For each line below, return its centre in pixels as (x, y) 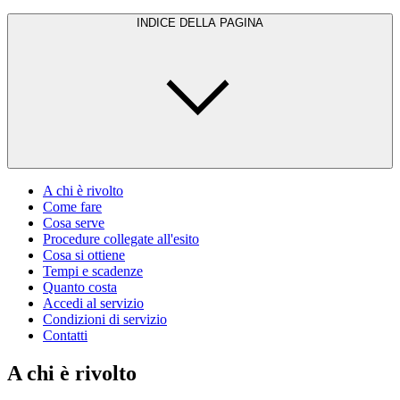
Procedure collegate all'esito (121, 238)
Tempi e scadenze (93, 271)
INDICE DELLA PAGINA (200, 22)
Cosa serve (74, 222)
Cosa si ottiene (84, 254)
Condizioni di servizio (105, 319)
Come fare (72, 206)
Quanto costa (80, 287)
